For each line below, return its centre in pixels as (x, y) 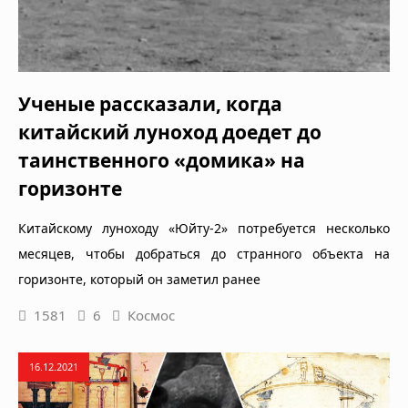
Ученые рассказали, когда (150, 103)
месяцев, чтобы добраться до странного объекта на (204, 253)
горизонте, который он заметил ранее (139, 279)
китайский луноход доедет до (170, 132)
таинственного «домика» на (162, 160)
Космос (151, 315)
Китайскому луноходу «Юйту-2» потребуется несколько (204, 228)
